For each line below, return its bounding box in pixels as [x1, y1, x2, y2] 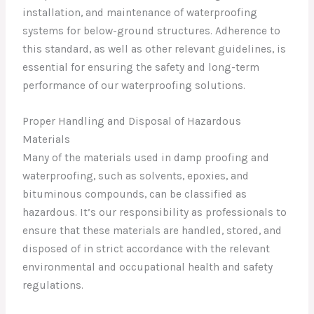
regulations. [22, 278, 84, 292]
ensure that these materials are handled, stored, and [22, 224, 282, 237]
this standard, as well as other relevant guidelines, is [22, 42, 287, 55]
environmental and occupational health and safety [22, 260, 273, 273]
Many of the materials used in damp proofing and [22, 151, 270, 164]
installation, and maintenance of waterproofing [22, 6, 258, 19]
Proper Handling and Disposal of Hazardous [22, 114, 242, 128]
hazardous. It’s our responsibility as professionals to [22, 205, 287, 219]
